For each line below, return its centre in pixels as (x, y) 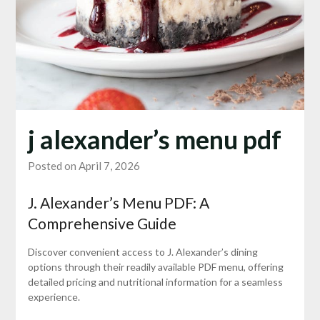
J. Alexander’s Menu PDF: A (118, 203)
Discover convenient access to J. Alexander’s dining (142, 252)
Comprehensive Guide (102, 224)
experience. (54, 297)
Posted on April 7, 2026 (84, 166)
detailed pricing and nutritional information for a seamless (155, 282)
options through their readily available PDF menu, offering (155, 267)
